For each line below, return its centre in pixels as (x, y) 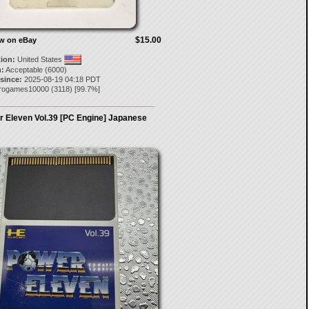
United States (39, 59)
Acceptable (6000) (35, 70)
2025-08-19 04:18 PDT (61, 79)
